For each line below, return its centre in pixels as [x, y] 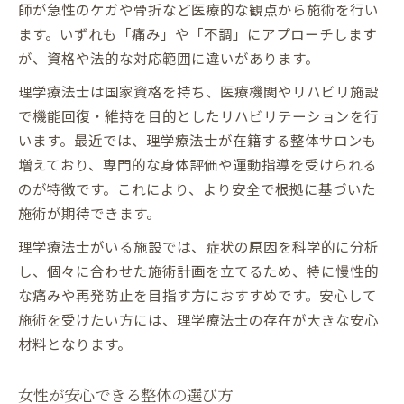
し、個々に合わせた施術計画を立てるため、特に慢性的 [198, 270]
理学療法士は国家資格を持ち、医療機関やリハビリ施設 [198, 91]
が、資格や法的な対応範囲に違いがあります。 [169, 57]
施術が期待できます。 [89, 212]
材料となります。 [75, 343]
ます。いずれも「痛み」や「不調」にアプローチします [197, 33]
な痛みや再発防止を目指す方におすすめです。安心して [197, 294]
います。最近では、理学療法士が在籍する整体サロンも [197, 139]
